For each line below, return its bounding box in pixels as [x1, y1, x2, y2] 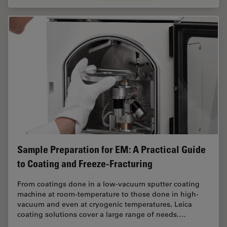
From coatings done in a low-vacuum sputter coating [17, 179, 200, 188]
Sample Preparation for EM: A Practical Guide [17, 143, 206, 156]
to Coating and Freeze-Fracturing [17, 157, 153, 170]
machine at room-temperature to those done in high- [17, 189, 199, 199]
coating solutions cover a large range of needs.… [17, 209, 186, 219]
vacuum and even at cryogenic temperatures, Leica [17, 199, 192, 209]
